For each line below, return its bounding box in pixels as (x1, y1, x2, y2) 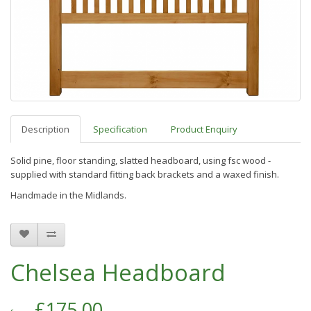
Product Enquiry (171, 122, 237, 135)
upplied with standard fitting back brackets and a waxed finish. (15, 167, 281, 180)
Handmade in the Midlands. (10, 188, 128, 201)
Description (22, 122, 69, 135)
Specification (93, 122, 147, 135)
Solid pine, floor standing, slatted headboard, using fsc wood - (10, 153, 271, 167)
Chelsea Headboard (10, 256, 226, 288)
